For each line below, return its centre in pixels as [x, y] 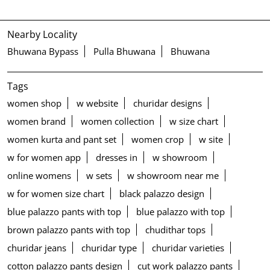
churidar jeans [37, 247]
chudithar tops [175, 229]
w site [211, 139]
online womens [39, 175]
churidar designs [168, 103]
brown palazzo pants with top [69, 229]
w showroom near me [173, 175]
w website [97, 103]
